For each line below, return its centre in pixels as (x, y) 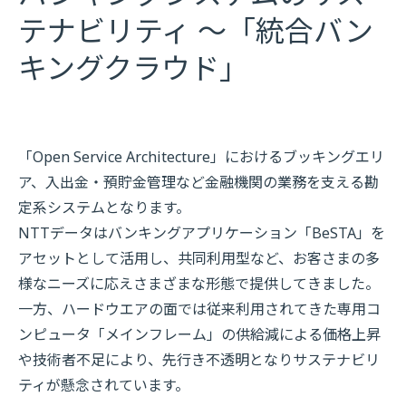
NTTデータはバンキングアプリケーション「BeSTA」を (202, 233)
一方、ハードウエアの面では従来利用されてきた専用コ (199, 309)
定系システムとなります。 (104, 208)
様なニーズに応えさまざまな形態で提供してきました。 (199, 284)
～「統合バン (282, 31)
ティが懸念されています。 (104, 386)
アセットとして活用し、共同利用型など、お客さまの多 (199, 259)
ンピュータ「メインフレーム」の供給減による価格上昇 (199, 335)
